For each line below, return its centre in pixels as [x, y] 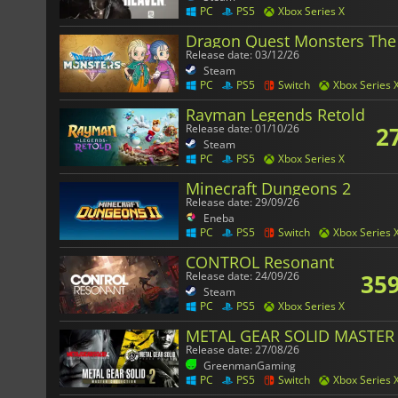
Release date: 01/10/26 [243, 129]
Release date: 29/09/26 [243, 203]
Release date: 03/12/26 [243, 55]
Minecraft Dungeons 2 [268, 189]
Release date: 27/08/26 [243, 350]
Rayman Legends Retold [275, 115]
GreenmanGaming [250, 366]
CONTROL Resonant [260, 263]
